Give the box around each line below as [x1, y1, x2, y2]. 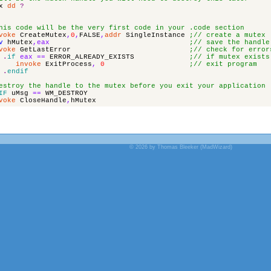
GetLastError [20, 46, 71, 54]
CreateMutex [20, 31, 67, 39]
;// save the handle [189, 39, 270, 47]
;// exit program [189, 60, 257, 68]
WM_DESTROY [45, 90, 88, 97]
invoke [16, 60, 41, 68]
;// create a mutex [189, 31, 266, 39]
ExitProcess [45, 60, 92, 68]
